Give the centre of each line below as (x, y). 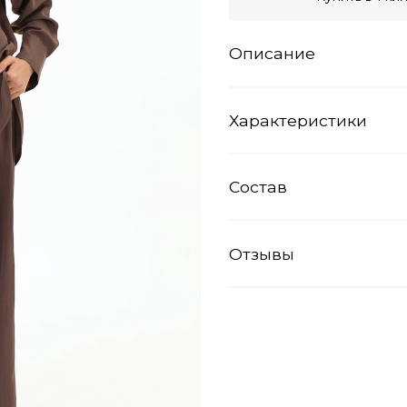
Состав (258, 187)
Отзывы (262, 253)
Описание (272, 54)
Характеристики (298, 120)
